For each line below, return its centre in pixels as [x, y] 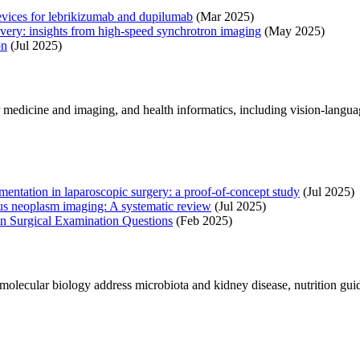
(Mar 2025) [223, 17]
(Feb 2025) [202, 221]
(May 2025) [293, 31]
